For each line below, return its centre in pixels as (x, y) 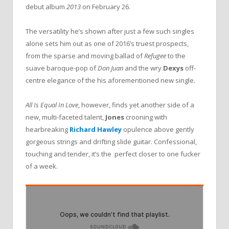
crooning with (146, 117)
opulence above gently (159, 130)
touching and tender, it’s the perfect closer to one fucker (113, 154)
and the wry (144, 68)
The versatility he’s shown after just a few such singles (110, 31)
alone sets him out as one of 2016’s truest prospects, (107, 44)
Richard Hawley (96, 130)
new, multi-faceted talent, (65, 117)
